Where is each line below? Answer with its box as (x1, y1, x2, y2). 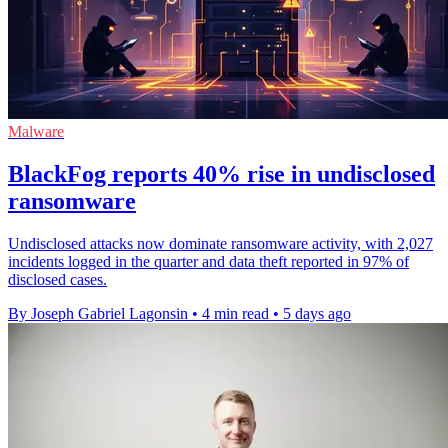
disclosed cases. (8, 270, 107, 288)
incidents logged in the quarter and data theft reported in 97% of (8, 252, 409, 270)
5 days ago (283, 304, 351, 322)
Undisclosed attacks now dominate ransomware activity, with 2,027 (8, 234, 433, 252)
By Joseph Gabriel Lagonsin (8, 304, 188, 322)
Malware (8, 122, 64, 140)
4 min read (202, 304, 269, 322)
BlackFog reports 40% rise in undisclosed (8, 160, 435, 187)
